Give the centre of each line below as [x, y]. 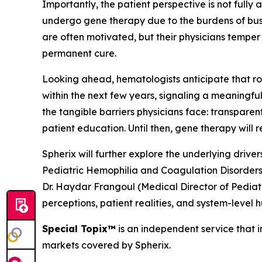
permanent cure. [79, 53]
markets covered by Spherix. [108, 245]
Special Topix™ [79, 228]
